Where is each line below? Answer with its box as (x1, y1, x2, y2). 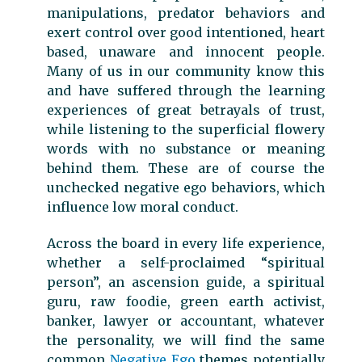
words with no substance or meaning (47, 141, 325, 157)
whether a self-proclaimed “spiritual (47, 254, 325, 271)
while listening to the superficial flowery (47, 121, 325, 137)
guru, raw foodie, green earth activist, (47, 293, 325, 309)
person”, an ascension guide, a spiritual (47, 273, 325, 290)
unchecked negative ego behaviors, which (47, 179, 325, 196)
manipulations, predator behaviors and (47, 5, 325, 21)
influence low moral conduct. (47, 199, 238, 215)
